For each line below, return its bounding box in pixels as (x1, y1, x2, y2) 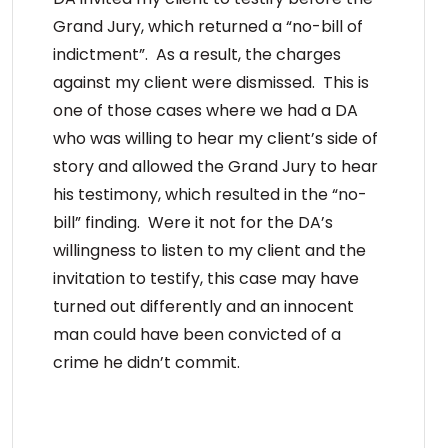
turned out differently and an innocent (53, 294, 355, 318)
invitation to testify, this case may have (53, 266, 360, 290)
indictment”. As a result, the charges (53, 42, 342, 66)
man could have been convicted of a (53, 322, 342, 346)
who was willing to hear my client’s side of (53, 126, 379, 150)
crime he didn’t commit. (53, 350, 241, 374)
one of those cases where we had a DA (53, 98, 359, 122)
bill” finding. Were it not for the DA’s (53, 210, 334, 234)
